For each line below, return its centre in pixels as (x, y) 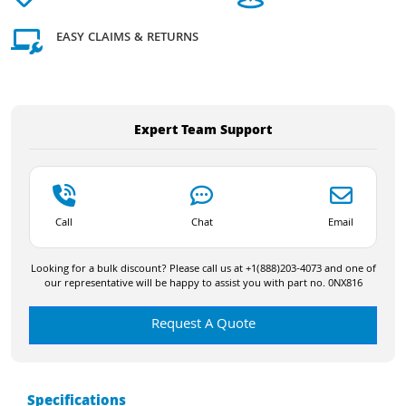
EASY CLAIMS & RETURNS (127, 39)
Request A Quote (203, 325)
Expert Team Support (203, 131)
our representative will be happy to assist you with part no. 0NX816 (203, 284)
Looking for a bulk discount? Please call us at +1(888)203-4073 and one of (203, 269)
